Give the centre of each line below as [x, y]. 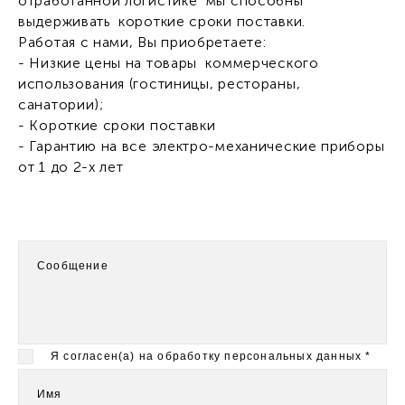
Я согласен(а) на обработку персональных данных [207, 356]
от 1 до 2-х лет [71, 167]
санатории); [61, 104]
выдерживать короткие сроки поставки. [162, 21]
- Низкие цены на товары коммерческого [169, 63]
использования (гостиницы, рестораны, [160, 84]
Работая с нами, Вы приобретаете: [142, 42]
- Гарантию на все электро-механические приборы [202, 146]
